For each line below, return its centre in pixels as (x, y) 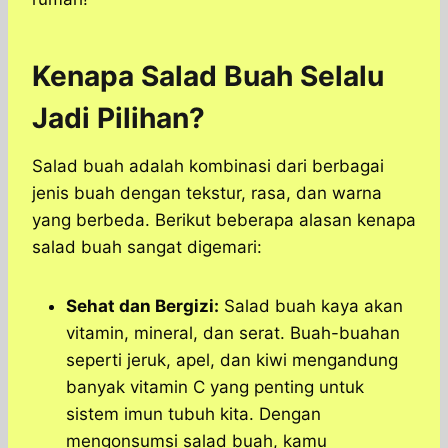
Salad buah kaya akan (311, 306)
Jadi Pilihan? (118, 118)
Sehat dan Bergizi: (142, 306)
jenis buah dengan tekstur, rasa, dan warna (207, 193)
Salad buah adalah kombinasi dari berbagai (208, 166)
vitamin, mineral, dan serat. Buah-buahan (233, 333)
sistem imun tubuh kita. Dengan (193, 414)
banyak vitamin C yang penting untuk (215, 387)
